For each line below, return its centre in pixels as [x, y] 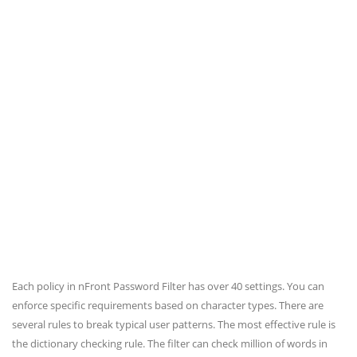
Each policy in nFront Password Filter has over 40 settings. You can [168, 286]
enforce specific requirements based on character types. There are [168, 305]
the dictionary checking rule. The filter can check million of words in [170, 343]
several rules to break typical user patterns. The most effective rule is [174, 324]
